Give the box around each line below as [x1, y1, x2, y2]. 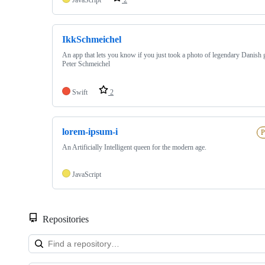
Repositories [40, 214, 89, 225]
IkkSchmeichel [62, 34, 121, 44]
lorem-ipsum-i [62, 126, 118, 137]
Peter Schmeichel [62, 59, 110, 68]
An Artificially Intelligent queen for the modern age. [62, 143, 206, 152]
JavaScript [72, 170, 101, 179]
